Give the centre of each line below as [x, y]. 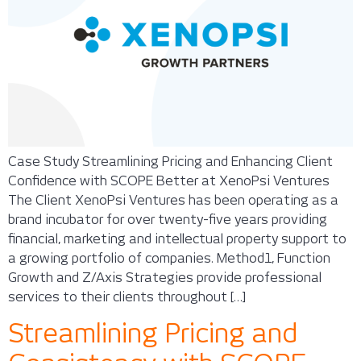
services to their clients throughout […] [127, 297]
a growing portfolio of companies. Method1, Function [169, 259]
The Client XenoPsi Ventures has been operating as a [173, 201]
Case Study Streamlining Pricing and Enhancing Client [170, 162]
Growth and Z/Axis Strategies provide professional [165, 278]
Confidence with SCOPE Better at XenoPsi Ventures [169, 181]
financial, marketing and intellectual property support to [177, 239]
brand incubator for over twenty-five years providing [168, 220]
